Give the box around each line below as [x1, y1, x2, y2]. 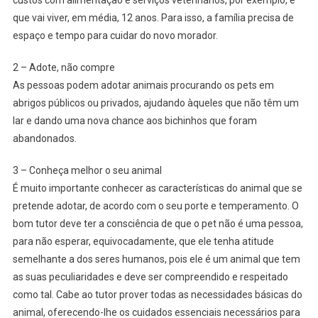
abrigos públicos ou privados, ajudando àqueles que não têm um [12, 97, 299, 109]
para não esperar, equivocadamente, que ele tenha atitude [12, 236, 274, 248]
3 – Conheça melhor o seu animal [12, 165, 162, 177]
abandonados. [12, 133, 77, 145]
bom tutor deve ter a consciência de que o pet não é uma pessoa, [12, 218, 303, 230]
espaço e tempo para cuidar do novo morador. [12, 30, 218, 42]
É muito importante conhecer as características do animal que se [12, 182, 302, 194]
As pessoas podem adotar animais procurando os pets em [12, 79, 274, 92]
